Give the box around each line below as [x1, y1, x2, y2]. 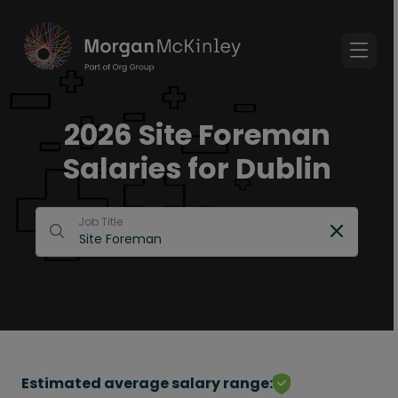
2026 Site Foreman [63, 115, 330, 155]
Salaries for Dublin [62, 148, 331, 188]
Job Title [78, 214, 123, 229]
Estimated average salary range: [21, 373, 273, 394]
